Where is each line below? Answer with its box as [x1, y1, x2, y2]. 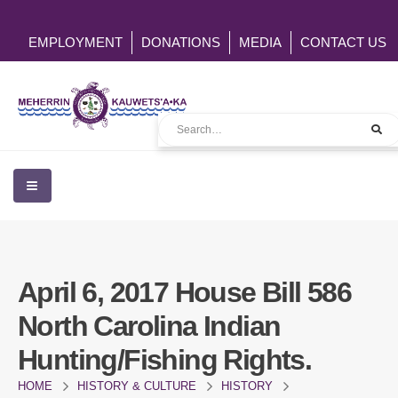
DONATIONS [141, 35, 220, 50]
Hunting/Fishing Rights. [18, 343, 312, 376]
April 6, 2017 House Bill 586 [18, 275, 352, 308]
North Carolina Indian [18, 309, 281, 342]
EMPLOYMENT [28, 35, 123, 50]
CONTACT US [300, 35, 386, 50]
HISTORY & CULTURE [77, 378, 196, 393]
